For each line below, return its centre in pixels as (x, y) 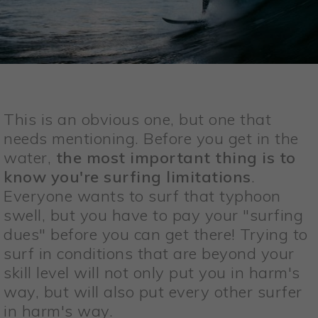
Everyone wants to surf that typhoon (142, 196)
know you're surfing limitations (127, 177)
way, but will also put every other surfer (153, 292)
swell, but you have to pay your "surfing (153, 215)
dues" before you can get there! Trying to (156, 235)
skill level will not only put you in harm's (152, 273)
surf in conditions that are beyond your (149, 254)
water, (30, 158)
